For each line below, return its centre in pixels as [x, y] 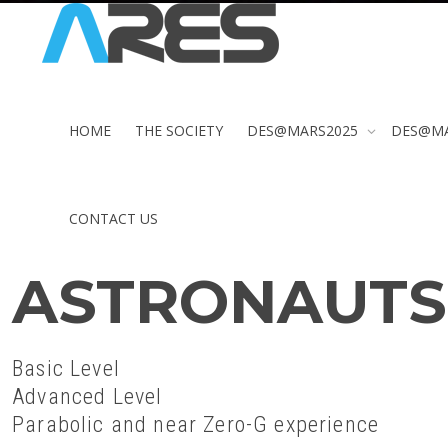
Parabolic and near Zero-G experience [196, 424]
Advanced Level [87, 396]
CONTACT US [113, 218]
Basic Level [66, 368]
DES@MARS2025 [304, 130]
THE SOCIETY [179, 130]
